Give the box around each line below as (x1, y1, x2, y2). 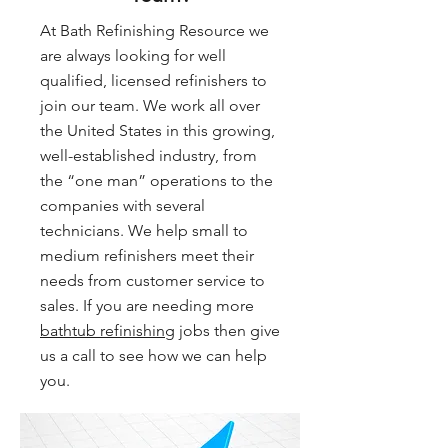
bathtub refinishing (40, 321, 175, 340)
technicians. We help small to (40, 221, 248, 240)
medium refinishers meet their (40, 246, 254, 265)
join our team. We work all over (40, 96, 260, 115)
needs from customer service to (40, 271, 265, 290)
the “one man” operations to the (40, 171, 273, 190)
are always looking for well (40, 46, 226, 65)
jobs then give (175, 321, 280, 340)
